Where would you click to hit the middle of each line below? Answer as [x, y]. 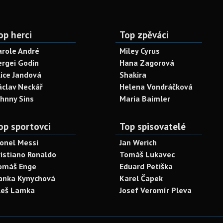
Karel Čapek [141, 178]
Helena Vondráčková [156, 87]
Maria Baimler [145, 99]
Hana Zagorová [147, 63]
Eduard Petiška [146, 166]
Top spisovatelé [153, 126]
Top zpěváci [144, 35]
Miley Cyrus [140, 51]
